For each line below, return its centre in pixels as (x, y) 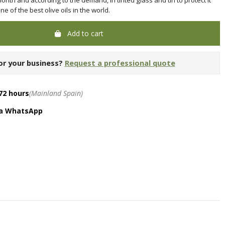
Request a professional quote (120, 63)
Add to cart (86, 33)
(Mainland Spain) (56, 93)
